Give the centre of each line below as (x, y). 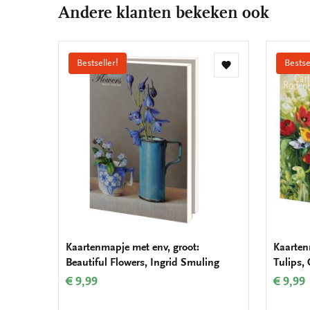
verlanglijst (250, 95)
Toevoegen (250, 70)
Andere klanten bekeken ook (164, 13)
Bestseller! (98, 63)
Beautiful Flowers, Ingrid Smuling (143, 263)
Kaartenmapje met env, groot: (133, 247)
